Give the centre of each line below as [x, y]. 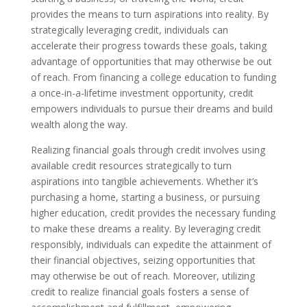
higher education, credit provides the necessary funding [153, 212]
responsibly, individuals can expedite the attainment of [151, 244]
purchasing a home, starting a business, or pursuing [145, 197]
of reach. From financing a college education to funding [153, 77]
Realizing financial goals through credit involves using [148, 149]
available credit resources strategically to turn [131, 165]
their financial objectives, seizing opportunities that [143, 260]
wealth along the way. [79, 124]
